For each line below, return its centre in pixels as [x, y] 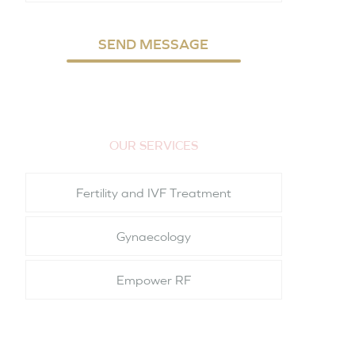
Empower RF [153, 280]
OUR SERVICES [153, 145]
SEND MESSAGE [154, 44]
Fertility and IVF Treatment [153, 193]
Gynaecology [153, 236]
